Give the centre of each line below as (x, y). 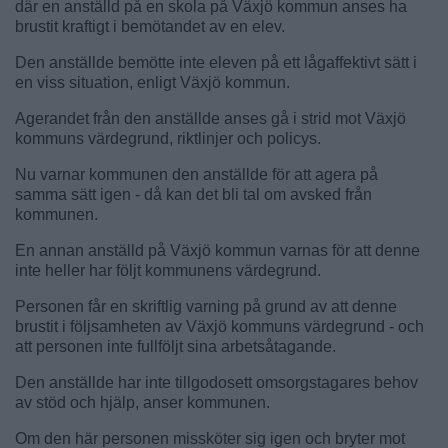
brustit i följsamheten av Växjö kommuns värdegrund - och (219, 327)
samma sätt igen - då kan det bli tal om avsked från (193, 195)
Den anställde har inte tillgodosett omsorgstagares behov (216, 383)
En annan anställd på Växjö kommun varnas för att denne (217, 251)
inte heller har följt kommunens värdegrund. (168, 271)
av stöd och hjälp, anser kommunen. (142, 403)
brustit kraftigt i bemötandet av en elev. (150, 27)
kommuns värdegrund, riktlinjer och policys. (168, 139)
